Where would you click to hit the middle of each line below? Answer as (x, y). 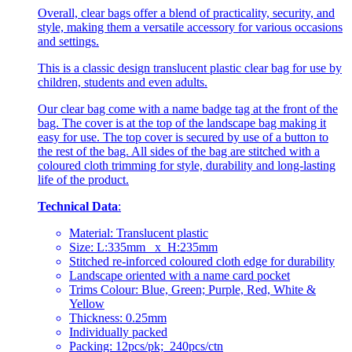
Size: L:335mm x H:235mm (143, 247)
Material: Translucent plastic (139, 233)
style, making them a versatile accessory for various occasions (190, 27)
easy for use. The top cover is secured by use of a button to (183, 137)
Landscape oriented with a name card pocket (180, 276)
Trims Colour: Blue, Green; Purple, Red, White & (192, 290)
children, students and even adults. (123, 82)
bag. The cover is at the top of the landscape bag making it (182, 123)
